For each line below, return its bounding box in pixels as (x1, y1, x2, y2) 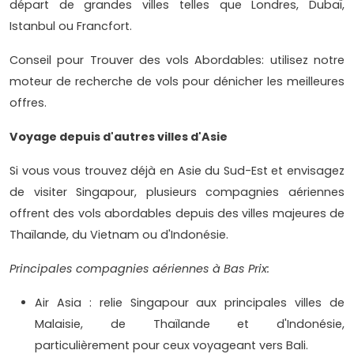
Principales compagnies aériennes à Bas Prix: (9, 260, 269, 277)
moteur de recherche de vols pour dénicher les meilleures (9, 73, 345, 89)
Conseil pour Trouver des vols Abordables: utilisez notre (9, 51, 345, 68)
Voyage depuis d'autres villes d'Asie (9, 128, 228, 145)
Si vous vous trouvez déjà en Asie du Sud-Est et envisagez (9, 162, 345, 179)
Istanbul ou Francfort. (9, 17, 132, 34)
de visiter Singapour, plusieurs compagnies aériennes (9, 183, 345, 200)
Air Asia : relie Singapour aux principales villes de (35, 294, 345, 311)
